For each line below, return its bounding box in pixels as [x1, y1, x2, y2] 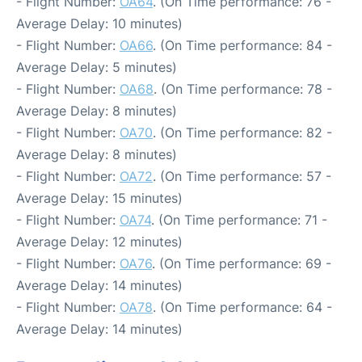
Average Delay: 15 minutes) [16, 189, 183, 206]
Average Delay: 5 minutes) [16, 58, 177, 75]
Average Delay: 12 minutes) [16, 233, 183, 250]
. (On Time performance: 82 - [153, 124, 332, 141]
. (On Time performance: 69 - [152, 255, 331, 271]
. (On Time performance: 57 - [153, 167, 331, 184]
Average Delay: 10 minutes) [16, 15, 183, 32]
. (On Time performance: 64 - [153, 298, 332, 315]
